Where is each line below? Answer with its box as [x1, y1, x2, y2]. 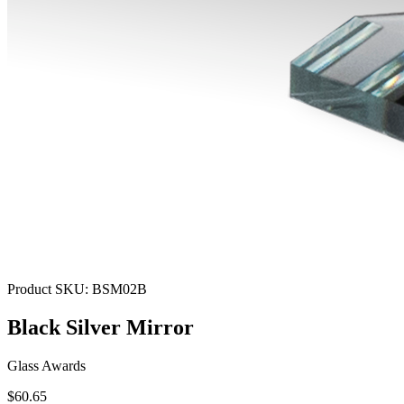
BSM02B [92, 281, 147, 297]
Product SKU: [7, 281, 92, 297]
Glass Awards [7, 357, 86, 373]
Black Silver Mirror [7, 315, 194, 339]
